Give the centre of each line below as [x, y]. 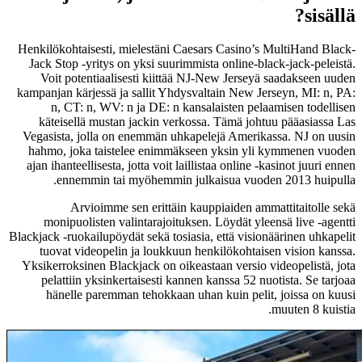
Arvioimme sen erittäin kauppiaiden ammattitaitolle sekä [213, 208]
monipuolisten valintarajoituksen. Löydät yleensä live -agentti [200, 222]
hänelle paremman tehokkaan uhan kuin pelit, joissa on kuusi [201, 295]
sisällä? [330, 15]
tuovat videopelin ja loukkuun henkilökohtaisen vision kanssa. [198, 251]
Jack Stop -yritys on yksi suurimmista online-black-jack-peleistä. [192, 64]
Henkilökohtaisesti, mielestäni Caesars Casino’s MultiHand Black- [187, 49]
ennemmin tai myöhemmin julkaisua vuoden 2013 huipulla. [206, 180]
